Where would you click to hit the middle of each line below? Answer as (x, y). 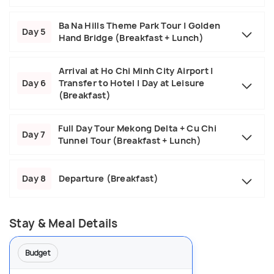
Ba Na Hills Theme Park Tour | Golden (139, 26)
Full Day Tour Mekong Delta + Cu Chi (137, 128)
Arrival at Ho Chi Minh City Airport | (136, 71)
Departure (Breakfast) (108, 179)
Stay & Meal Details (64, 224)
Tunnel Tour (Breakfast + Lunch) (129, 141)
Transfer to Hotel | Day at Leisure (131, 83)
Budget (38, 253)
